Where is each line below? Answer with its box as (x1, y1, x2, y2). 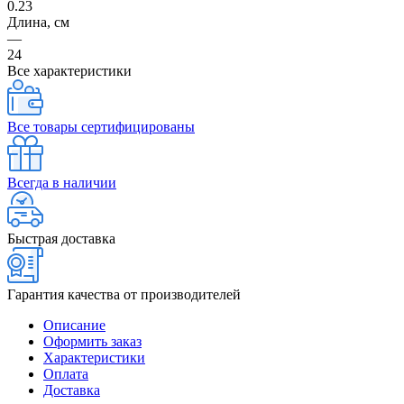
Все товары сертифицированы (7, 118, 195, 134)
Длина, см (7, 14, 69, 30)
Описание (43, 317, 106, 333)
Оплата (43, 365, 88, 381)
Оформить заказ (43, 333, 142, 349)
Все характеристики (7, 62, 132, 78)
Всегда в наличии (7, 174, 116, 190)
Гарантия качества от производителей (7, 286, 241, 302)
